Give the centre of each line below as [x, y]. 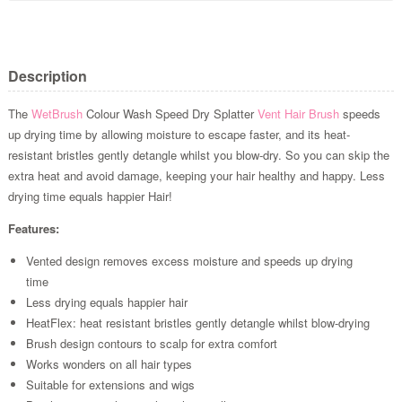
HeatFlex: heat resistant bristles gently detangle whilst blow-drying [197, 322]
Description [47, 75]
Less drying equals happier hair [106, 301]
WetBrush [57, 113]
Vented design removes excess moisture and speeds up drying [189, 260]
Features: [33, 228]
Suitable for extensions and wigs [110, 384]
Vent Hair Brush [298, 113]
